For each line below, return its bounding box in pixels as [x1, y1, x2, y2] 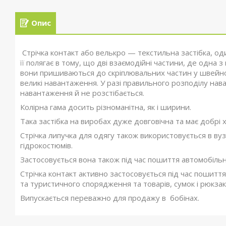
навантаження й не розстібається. [20, 88, 144, 98]
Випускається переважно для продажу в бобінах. [20, 193, 201, 203]
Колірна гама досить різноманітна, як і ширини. [20, 102, 191, 112]
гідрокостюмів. [20, 140, 75, 150]
